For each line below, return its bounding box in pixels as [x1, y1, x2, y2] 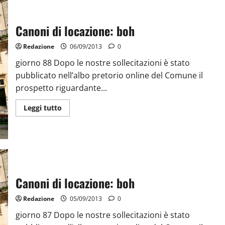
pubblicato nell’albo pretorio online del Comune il [15, 69, 203, 81]
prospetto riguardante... [15, 82, 107, 93]
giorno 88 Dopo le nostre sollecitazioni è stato [15, 57, 190, 68]
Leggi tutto [23, 102, 62, 113]
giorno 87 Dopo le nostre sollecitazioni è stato [15, 209, 190, 220]
